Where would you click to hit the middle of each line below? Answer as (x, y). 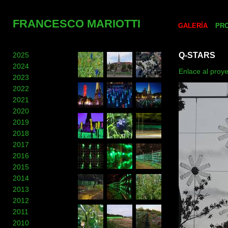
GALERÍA (193, 26)
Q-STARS (197, 55)
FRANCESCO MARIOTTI (77, 24)
